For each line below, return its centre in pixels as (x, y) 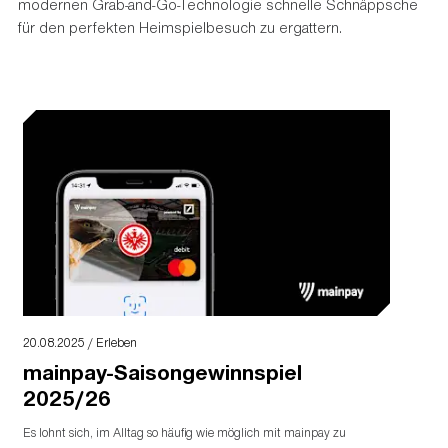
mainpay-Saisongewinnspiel (163, 372)
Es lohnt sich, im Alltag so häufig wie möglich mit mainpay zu (185, 432)
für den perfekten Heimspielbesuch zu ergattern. (179, 27)
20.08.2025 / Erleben (80, 343)
